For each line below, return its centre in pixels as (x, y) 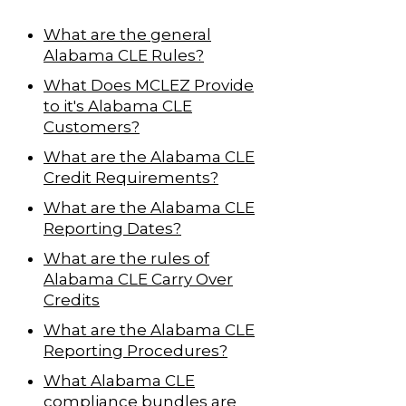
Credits (72, 300)
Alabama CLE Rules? (124, 55)
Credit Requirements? (131, 177)
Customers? (92, 126)
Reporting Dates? (112, 228)
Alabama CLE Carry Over (138, 279)
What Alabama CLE (119, 380)
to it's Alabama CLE (118, 106)
